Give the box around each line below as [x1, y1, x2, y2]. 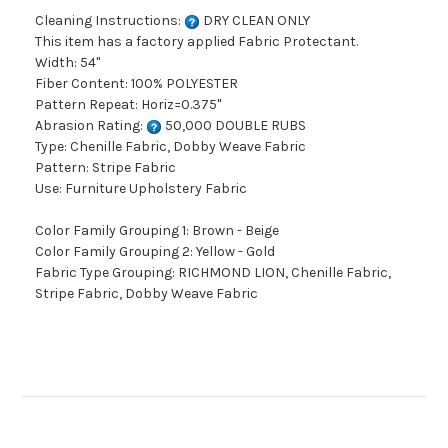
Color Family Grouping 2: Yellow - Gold [35, 243, 275, 261]
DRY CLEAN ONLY [200, 12, 310, 30]
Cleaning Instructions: [35, 12, 184, 30]
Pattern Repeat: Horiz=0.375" [35, 96, 221, 114]
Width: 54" [35, 54, 100, 72]
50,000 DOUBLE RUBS [162, 117, 306, 135]
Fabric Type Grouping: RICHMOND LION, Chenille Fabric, [35, 264, 391, 282]
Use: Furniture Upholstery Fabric [35, 180, 247, 198]
